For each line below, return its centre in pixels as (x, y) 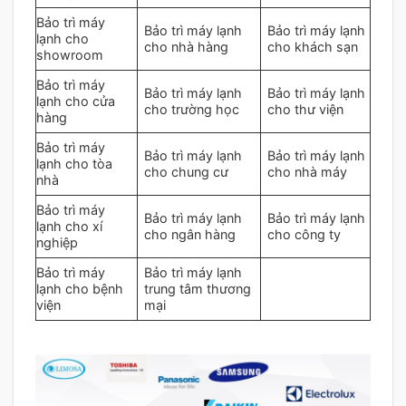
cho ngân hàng (190, 235)
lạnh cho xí (69, 227)
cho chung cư (187, 172)
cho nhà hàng (187, 47)
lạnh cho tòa (74, 164)
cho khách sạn (313, 47)
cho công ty (304, 235)
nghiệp (57, 243)
